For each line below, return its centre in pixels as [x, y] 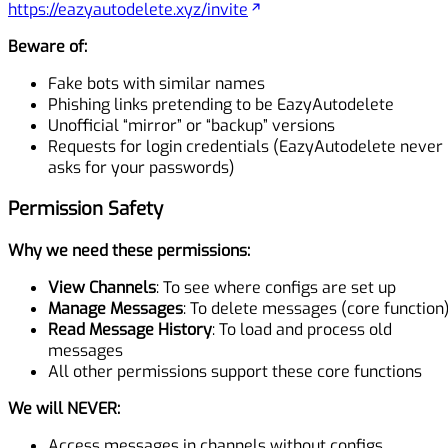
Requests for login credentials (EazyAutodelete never [245, 146]
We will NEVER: [64, 409]
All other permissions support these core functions [235, 372]
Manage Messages [115, 309]
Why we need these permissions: [129, 251]
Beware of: [47, 46]
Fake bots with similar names [156, 83]
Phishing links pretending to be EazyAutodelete [221, 104]
